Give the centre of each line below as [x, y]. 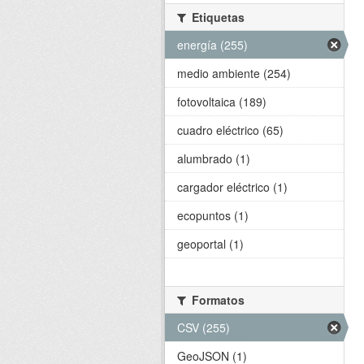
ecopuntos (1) [213, 215]
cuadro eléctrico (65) [230, 130]
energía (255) [212, 45]
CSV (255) [204, 327]
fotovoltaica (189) [222, 102]
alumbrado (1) [214, 158]
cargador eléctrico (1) [232, 187]
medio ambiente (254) [234, 73]
